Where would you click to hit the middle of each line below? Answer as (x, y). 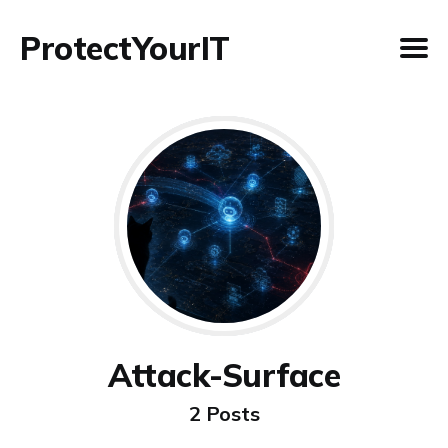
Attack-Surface (224, 375)
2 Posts (224, 413)
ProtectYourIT (125, 48)
